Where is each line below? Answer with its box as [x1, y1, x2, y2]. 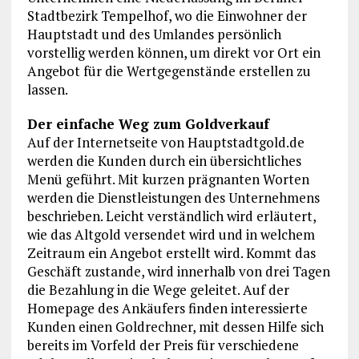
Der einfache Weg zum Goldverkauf [26, 115, 269, 134]
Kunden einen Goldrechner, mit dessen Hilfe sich [26, 317, 324, 337]
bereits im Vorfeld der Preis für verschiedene [26, 336, 299, 355]
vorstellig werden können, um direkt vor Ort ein [26, 43, 321, 63]
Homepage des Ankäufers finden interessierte [26, 299, 308, 318]
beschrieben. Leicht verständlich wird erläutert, [26, 207, 316, 226]
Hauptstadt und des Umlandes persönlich [26, 25, 281, 44]
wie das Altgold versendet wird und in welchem [26, 225, 315, 244]
